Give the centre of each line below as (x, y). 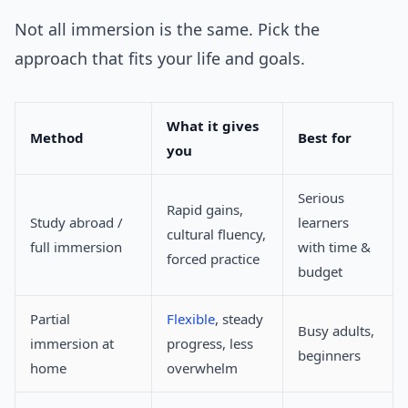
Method (57, 138)
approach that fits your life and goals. (160, 59)
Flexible (191, 319)
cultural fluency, (216, 235)
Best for (325, 138)
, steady (239, 319)
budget (320, 272)
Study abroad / (76, 223)
